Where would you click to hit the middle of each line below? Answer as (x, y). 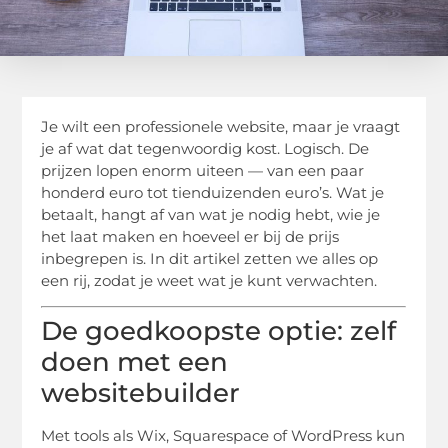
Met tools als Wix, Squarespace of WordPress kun (223, 436)
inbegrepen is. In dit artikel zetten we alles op (210, 258)
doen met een (135, 362)
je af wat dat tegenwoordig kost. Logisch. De (205, 148)
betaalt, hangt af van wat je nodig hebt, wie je (211, 214)
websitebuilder (141, 393)
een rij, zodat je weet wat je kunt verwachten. (209, 280)
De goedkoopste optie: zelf (219, 331)
